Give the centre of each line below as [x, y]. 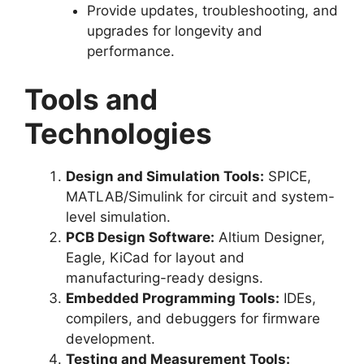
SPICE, [288, 176]
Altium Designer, [270, 237]
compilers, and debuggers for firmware [193, 318]
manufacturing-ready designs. [165, 278]
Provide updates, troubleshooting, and [212, 10]
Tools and [91, 99]
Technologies [118, 133]
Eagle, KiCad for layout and [155, 258]
